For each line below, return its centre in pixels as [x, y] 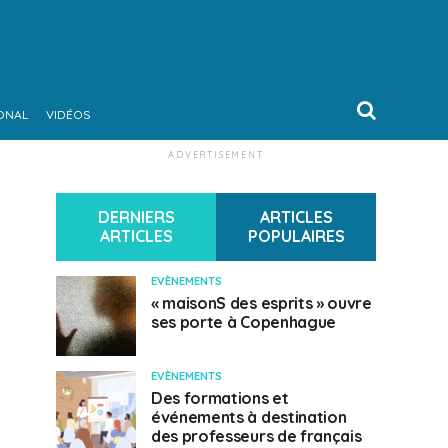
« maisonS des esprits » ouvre [261, 303]
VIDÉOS [68, 114]
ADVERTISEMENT [216, 154]
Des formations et [220, 398]
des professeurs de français [256, 436]
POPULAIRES [296, 236]
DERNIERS [136, 217]
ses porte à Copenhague [243, 322]
